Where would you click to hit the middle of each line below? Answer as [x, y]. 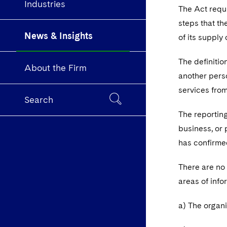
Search [39, 100]
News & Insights [59, 35]
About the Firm [55, 68]
